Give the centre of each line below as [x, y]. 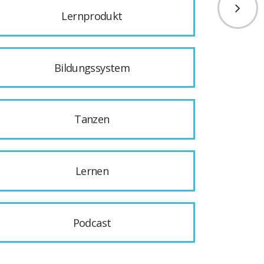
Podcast [92, 222]
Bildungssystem [92, 67]
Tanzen [92, 119]
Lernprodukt [92, 16]
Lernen [92, 171]
